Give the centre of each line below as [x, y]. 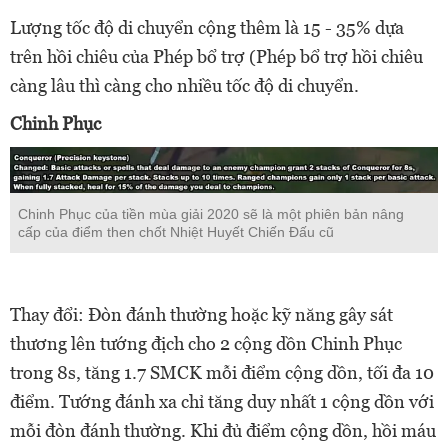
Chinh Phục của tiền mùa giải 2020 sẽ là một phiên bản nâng [211, 213]
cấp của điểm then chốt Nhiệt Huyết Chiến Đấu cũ [176, 231]
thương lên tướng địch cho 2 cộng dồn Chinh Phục [206, 343]
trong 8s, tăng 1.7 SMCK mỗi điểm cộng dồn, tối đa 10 [222, 372]
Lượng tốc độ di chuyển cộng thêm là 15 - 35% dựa [207, 28]
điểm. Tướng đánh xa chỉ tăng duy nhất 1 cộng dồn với [222, 401]
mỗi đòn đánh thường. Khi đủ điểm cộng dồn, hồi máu [223, 430]
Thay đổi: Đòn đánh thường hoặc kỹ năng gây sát [201, 314]
